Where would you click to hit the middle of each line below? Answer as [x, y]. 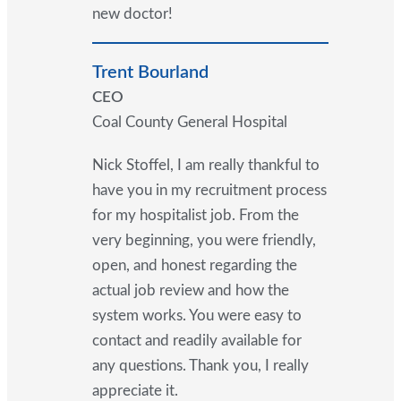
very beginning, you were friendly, [204, 240]
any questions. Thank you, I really [200, 365]
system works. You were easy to [196, 315]
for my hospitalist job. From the [195, 215]
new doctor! [132, 14]
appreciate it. [135, 390]
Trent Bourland [150, 72]
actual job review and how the [190, 290]
